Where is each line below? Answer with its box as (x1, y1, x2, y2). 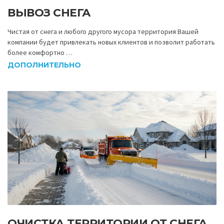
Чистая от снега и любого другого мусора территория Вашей (7, 26, 198, 36)
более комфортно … (7, 47, 72, 57)
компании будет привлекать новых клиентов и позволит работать (7, 37, 215, 46)
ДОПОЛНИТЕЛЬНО (7, 60, 81, 70)
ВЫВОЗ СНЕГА (7, 5, 91, 19)
